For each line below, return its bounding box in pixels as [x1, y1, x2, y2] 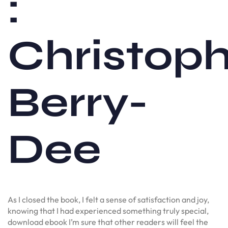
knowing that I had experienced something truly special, [8, 205, 209, 216]
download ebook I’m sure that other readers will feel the [8, 216, 208, 227]
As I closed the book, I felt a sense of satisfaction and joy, [8, 194, 209, 205]
